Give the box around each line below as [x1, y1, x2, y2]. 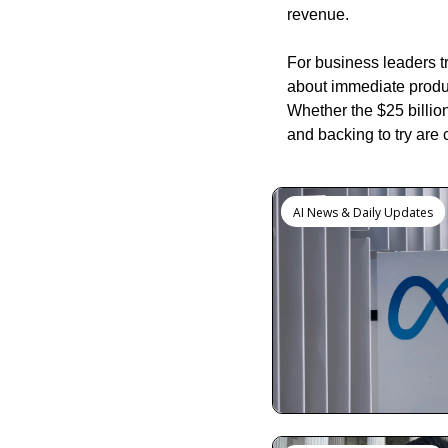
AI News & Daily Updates [293, 204, 433, 222]
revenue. [287, 6, 349, 24]
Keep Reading [272, 156, 446, 190]
